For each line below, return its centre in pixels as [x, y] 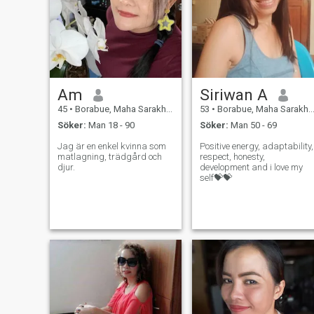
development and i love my [251, 167]
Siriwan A [233, 95]
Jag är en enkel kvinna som [111, 146]
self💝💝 [216, 177]
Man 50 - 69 [252, 125]
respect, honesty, [232, 156]
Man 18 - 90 [110, 125]
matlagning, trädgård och [109, 156]
